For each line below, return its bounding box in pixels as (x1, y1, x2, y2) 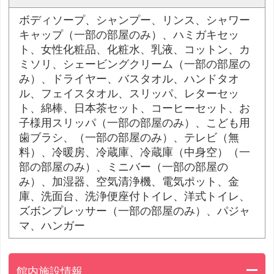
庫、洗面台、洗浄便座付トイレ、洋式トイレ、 (19, 190, 251, 203)
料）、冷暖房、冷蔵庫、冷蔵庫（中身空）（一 (19, 146, 251, 159)
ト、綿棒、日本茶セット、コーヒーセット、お (19, 102, 251, 115)
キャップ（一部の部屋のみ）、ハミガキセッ (19, 29, 240, 42)
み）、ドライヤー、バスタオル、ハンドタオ (19, 73, 240, 86)
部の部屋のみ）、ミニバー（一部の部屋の (19, 161, 229, 174)
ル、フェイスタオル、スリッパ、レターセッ (19, 87, 240, 100)
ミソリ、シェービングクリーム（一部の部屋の (19, 58, 251, 71)
